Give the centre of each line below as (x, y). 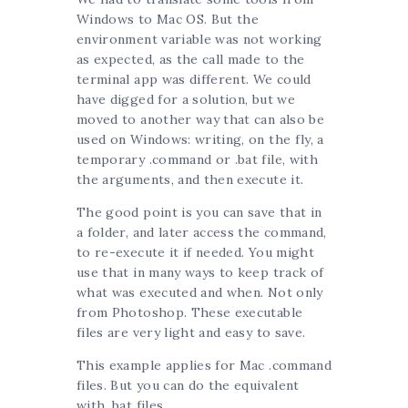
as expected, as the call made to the (191, 60)
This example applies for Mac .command (204, 366)
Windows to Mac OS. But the (168, 20)
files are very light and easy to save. (191, 333)
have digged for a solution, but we (186, 100)
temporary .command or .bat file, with (197, 160)
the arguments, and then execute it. (190, 180)
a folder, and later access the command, (202, 233)
